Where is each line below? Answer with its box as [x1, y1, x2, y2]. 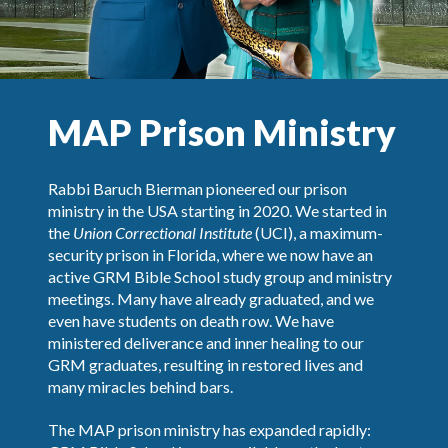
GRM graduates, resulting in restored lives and [48, 355, 363, 374]
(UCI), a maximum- [252, 223, 383, 242]
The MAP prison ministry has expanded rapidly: [48, 420, 371, 439]
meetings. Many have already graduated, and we [48, 289, 374, 308]
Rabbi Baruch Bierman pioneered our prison [48, 179, 347, 198]
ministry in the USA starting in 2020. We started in [48, 201, 387, 220]
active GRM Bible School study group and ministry [48, 267, 392, 286]
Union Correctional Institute [73, 223, 252, 242]
